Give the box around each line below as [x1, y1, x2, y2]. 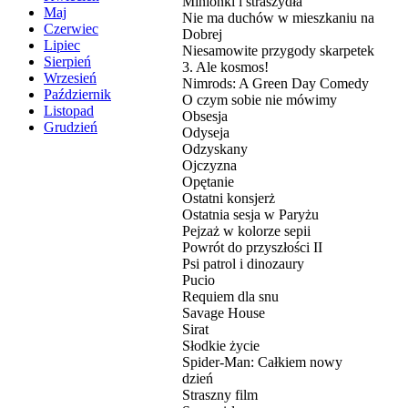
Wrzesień [44, 70, 97, 87]
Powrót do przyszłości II [182, 239, 322, 255]
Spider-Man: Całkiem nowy [182, 353, 342, 370]
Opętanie [182, 173, 234, 189]
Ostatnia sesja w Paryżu [182, 206, 319, 222]
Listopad [44, 103, 94, 119]
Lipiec [44, 37, 80, 54]
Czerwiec [44, 21, 98, 37]
